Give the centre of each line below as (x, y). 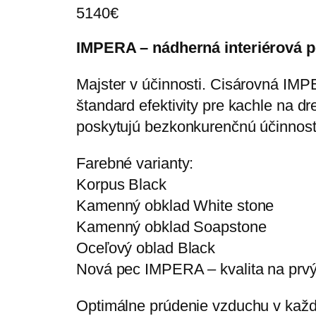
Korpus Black (121, 185)
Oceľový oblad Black (146, 248)
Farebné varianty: (135, 164)
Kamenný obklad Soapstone (171, 227)
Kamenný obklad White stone (175, 206)
